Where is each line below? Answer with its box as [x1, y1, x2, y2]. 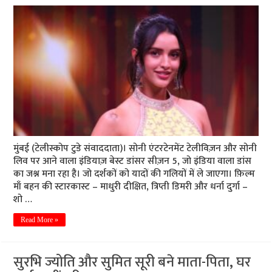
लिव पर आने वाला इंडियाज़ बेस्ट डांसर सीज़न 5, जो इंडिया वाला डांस [13, 153, 252, 170]
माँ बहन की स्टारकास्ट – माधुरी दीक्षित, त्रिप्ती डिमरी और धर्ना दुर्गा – [13, 178, 248, 195]
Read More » [21, 216, 59, 225]
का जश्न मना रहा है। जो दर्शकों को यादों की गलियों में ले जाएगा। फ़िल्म [13, 166, 256, 183]
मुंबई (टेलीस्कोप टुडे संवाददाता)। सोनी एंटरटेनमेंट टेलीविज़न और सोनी [13, 140, 257, 157]
